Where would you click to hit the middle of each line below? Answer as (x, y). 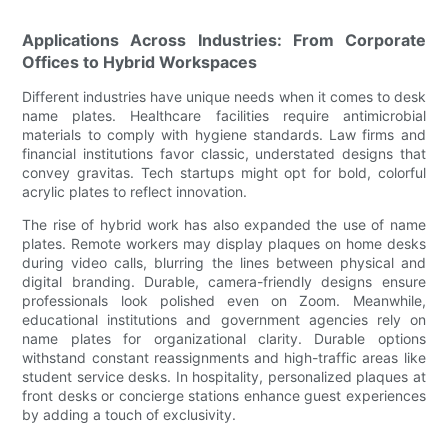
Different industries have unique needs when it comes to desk (224, 96)
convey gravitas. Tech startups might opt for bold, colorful (224, 172)
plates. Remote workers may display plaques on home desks (224, 243)
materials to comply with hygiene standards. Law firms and (224, 134)
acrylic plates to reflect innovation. (135, 191)
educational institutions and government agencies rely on (224, 319)
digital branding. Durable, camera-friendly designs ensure (224, 281)
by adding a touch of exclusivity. (129, 414)
